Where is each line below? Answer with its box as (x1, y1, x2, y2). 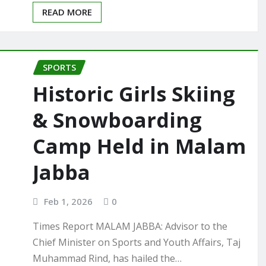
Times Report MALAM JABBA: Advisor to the (33, 220, 227, 233)
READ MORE (42, 6, 92, 18)
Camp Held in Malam (33, 132, 246, 160)
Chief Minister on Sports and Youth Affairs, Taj (33, 236, 240, 249)
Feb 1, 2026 (43, 195, 93, 207)
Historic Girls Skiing (33, 80, 235, 107)
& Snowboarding (33, 106, 202, 134)
